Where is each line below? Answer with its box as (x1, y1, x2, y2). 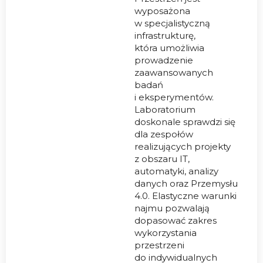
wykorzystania (134, 227, 197, 239)
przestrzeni (134, 240, 184, 251)
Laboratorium (134, 104, 195, 116)
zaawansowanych (134, 67, 213, 79)
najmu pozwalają (134, 203, 210, 214)
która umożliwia (134, 42, 204, 54)
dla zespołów (134, 129, 193, 140)
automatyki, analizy (134, 166, 218, 177)
